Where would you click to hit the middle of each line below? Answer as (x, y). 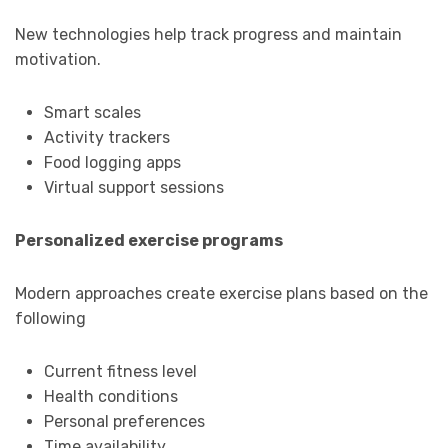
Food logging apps (112, 163)
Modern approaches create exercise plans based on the (221, 294)
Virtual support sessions (133, 188)
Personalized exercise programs (149, 241)
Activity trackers (106, 138)
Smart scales (92, 113)
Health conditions (110, 397)
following (50, 319)
